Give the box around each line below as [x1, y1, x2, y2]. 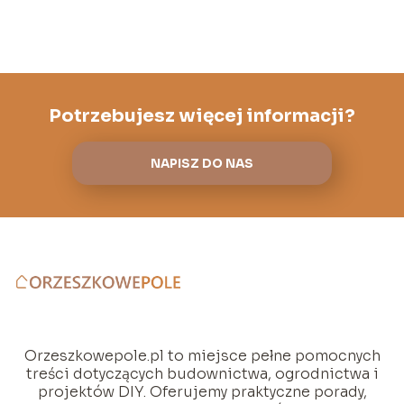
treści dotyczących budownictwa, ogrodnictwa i [25, 363, 379, 383]
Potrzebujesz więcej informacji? [49, 105, 355, 128]
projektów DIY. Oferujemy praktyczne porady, [37, 381, 367, 401]
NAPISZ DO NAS [151, 155, 253, 171]
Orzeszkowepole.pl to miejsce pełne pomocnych [23, 345, 381, 365]
